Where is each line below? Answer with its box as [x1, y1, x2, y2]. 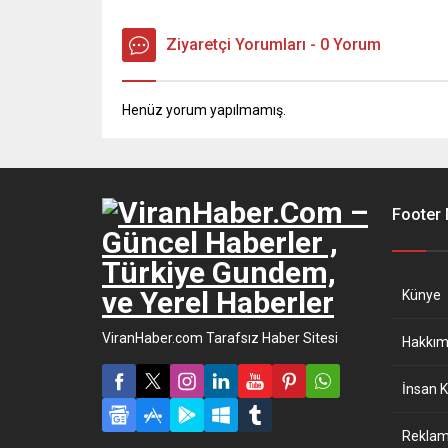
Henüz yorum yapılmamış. [122, 102, 286, 119]
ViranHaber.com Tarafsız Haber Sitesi [102, 330, 338, 347]
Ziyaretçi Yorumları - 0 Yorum [166, 35, 381, 55]
